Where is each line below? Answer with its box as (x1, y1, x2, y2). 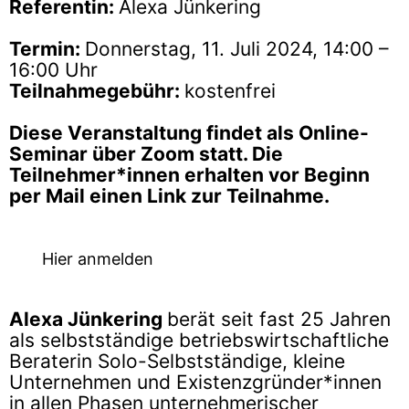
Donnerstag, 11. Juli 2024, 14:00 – (85, 37, 389, 61)
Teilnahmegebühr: (9, 79, 184, 103)
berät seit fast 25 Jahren (167, 307, 391, 330)
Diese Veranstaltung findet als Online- (9, 121, 369, 145)
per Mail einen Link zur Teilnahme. (9, 184, 330, 208)
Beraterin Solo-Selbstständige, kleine (9, 349, 345, 372)
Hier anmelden (41, 248, 153, 268)
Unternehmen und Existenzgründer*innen (9, 370, 382, 393)
